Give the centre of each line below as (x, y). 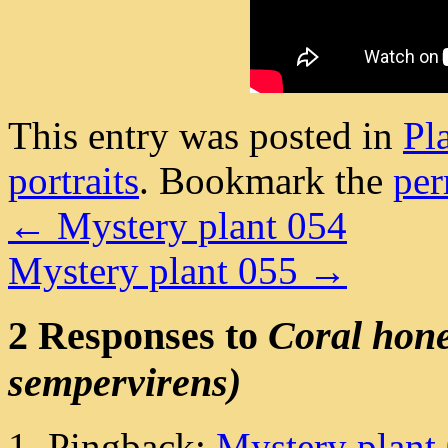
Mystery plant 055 (158, 270)
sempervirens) (124, 382)
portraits (73, 180)
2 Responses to (138, 335)
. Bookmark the (266, 180)
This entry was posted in (205, 135)
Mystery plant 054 (197, 225)
